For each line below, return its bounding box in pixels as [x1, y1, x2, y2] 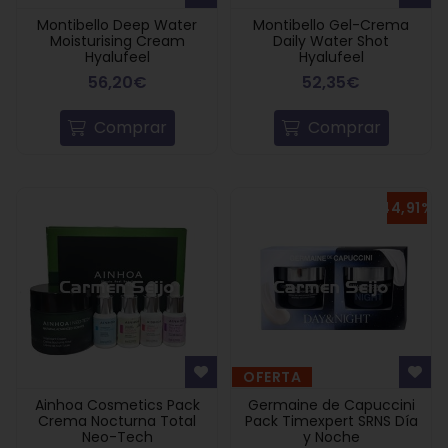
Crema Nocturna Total [38, 411, 196, 431]
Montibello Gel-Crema [253, 15, 409, 35]
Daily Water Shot [273, 31, 389, 51]
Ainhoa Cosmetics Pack [34, 395, 200, 415]
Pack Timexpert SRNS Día [244, 411, 418, 431]
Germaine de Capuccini [247, 395, 415, 415]
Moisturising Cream [49, 31, 185, 51]
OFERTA [243, 367, 301, 387]
